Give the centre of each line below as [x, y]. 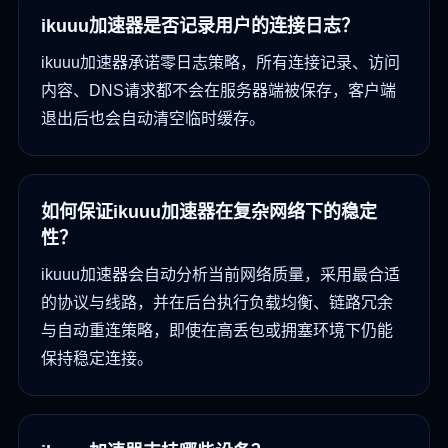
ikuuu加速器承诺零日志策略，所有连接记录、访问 [220, 63]
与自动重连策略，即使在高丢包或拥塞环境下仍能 [217, 331]
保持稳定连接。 [97, 359]
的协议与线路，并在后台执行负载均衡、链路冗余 [217, 303]
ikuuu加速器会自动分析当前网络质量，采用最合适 [220, 275]
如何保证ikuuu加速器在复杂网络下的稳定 [209, 212]
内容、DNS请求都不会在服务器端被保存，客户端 [218, 91]
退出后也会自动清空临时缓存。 [153, 119]
